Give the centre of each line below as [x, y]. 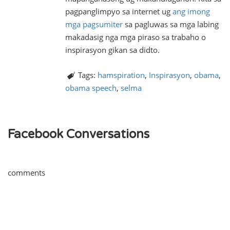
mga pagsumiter [94, 24]
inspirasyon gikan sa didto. [112, 50]
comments [26, 172]
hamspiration [121, 75]
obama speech [91, 88]
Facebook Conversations [79, 134]
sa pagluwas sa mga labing [171, 24]
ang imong [191, 11]
